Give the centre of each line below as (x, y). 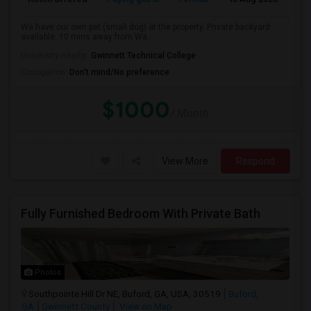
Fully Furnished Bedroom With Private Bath (141, 213)
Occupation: (45, 72)
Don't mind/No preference (119, 72)
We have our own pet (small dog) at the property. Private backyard (145, 27)
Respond (255, 161)
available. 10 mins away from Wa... (87, 37)
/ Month (190, 114)
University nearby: (56, 56)
